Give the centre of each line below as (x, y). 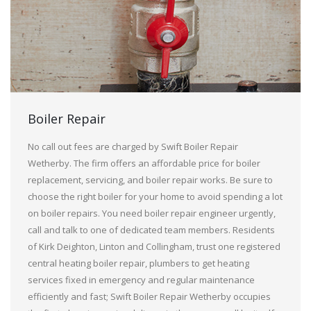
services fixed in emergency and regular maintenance (141, 280)
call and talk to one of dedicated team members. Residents (151, 230)
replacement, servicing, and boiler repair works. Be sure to (150, 180)
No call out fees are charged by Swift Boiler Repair (133, 147)
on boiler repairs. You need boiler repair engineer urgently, (152, 213)
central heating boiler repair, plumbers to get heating (138, 263)
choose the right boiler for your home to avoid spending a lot (155, 197)
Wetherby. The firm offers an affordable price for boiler (144, 163)
